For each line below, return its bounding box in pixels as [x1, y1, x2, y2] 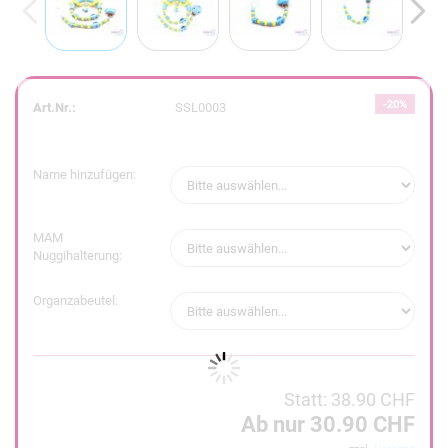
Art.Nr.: [33, 99, 76, 115]
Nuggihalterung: [33, 248, 122, 263]
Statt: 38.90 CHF [284, 389, 415, 410]
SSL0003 [175, 99, 227, 115]
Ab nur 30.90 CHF [241, 412, 415, 437]
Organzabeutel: [33, 293, 118, 308]
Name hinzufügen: [33, 167, 136, 182]
